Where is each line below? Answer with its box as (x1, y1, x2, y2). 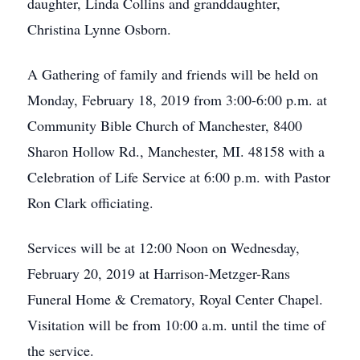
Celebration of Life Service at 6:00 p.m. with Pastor (27, 167, 330, 186)
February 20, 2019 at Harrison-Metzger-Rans (27, 264, 290, 283)
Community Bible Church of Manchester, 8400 (27, 116, 302, 135)
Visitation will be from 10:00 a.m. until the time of (27, 315, 325, 334)
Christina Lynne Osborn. (27, 19, 171, 39)
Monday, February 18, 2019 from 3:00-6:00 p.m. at (27, 90, 327, 109)
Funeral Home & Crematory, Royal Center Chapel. (27, 289, 328, 309)
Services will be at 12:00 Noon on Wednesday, (27, 238, 300, 257)
